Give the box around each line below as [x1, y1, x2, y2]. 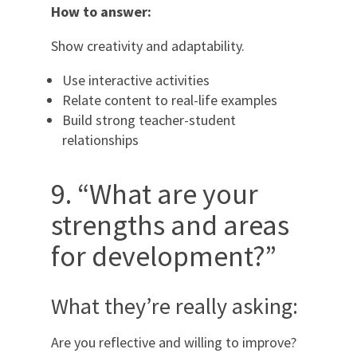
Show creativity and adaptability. [51, 36, 245, 55]
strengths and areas [51, 206, 289, 243]
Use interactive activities [62, 70, 210, 89]
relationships [62, 130, 139, 149]
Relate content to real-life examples [62, 90, 277, 109]
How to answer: [51, 2, 151, 21]
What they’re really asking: [51, 291, 298, 320]
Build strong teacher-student [62, 110, 236, 129]
